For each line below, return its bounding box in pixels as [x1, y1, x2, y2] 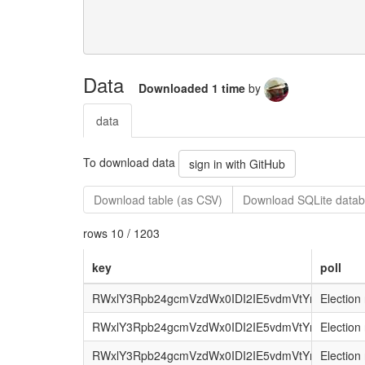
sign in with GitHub [189, 155, 285, 172]
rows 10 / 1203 [83, 224, 160, 241]
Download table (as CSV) [94, 191, 222, 208]
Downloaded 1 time [139, 79, 248, 96]
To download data [83, 153, 178, 170]
